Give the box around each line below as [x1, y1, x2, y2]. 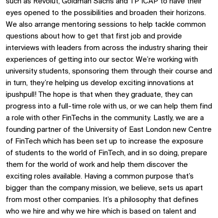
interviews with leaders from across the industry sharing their [6, 44, 208, 52]
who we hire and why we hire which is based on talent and [6, 208, 196, 216]
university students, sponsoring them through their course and [6, 68, 212, 75]
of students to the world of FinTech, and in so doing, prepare [6, 149, 207, 157]
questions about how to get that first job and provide [6, 33, 182, 40]
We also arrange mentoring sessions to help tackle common [6, 21, 206, 29]
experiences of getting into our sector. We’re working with [6, 56, 198, 64]
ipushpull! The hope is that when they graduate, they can [6, 91, 193, 99]
